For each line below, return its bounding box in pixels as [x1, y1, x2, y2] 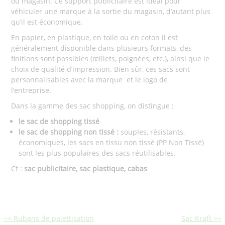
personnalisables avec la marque [11, 75, 123, 84]
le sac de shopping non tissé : [19, 127, 121, 137]
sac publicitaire [24, 164, 76, 173]
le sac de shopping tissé [19, 117, 100, 126]
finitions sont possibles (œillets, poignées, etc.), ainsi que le [11, 54, 210, 63]
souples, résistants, [121, 127, 185, 137]
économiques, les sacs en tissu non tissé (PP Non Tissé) [19, 138, 204, 147]
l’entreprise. [11, 85, 52, 95]
